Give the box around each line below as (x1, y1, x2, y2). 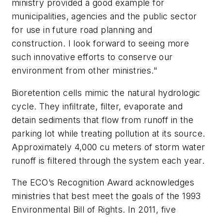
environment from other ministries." (12, 65, 157, 76)
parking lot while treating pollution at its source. (12, 128, 205, 139)
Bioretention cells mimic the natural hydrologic (12, 87, 201, 98)
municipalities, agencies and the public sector (12, 11, 197, 22)
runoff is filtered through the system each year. (12, 155, 205, 166)
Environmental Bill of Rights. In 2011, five (12, 204, 176, 215)
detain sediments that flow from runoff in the (12, 114, 193, 125)
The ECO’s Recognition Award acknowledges (12, 177, 194, 188)
